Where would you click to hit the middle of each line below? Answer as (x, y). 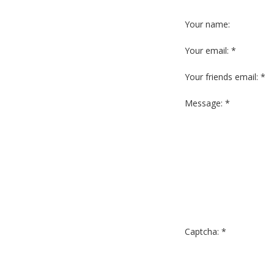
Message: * (207, 103)
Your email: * (210, 50)
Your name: (207, 24)
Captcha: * (206, 231)
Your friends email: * (225, 76)
